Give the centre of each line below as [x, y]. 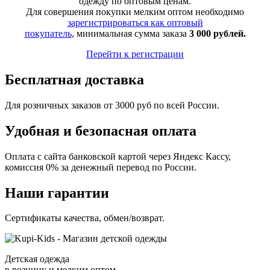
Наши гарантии [57, 193]
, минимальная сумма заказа [130, 33]
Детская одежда [37, 259]
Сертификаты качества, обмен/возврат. [85, 218]
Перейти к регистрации [135, 54]
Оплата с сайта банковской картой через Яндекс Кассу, [118, 156]
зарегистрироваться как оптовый [135, 23]
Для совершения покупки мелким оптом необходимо [135, 12]
